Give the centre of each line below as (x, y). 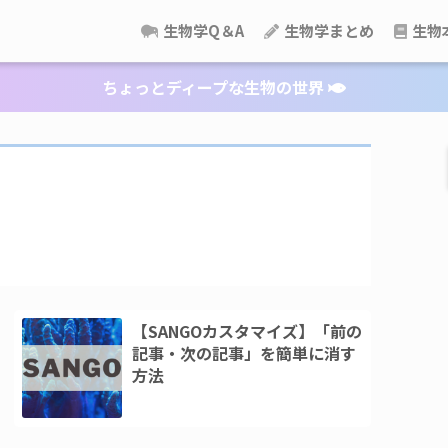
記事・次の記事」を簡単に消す (244, 352)
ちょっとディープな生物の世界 (215, 87)
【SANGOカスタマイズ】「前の (247, 330)
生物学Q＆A (202, 30)
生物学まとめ (327, 30)
